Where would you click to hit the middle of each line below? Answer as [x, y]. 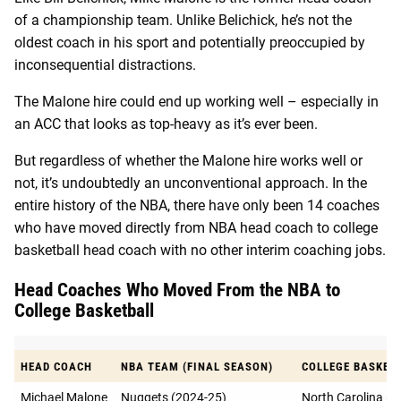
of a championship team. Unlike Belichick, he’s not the [183, 20]
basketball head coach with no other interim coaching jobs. [200, 250]
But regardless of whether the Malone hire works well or [188, 160]
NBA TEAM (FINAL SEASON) [197, 366]
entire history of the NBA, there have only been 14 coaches [197, 205]
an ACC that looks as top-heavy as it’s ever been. [166, 124]
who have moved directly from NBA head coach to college [196, 227]
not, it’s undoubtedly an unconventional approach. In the [191, 183]
